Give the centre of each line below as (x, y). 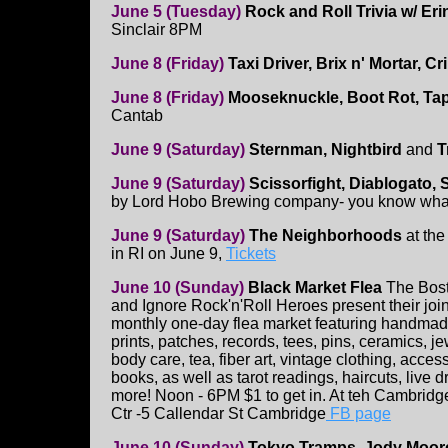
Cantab (137, 116)
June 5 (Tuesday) (176, 12)
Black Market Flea (315, 288)
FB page (358, 414)
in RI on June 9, (168, 254)
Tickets (251, 254)
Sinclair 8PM (156, 30)
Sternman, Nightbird (325, 150)
